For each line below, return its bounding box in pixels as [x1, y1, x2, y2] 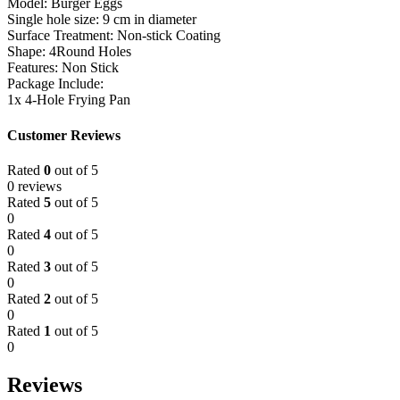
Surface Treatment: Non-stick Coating [7, 28, 221, 44]
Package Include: [7, 76, 104, 92]
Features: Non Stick [7, 60, 119, 76]
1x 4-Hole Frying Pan [7, 92, 130, 108]
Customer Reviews [7, 127, 121, 143]
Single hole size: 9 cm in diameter [7, 12, 196, 28]
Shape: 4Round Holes [7, 44, 131, 60]
